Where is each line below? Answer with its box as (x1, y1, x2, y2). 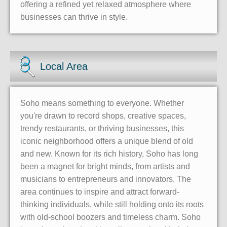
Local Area (40, 60, 88, 72)
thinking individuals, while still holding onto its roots (20, 200, 204, 209)
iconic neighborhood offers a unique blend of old (20, 136, 193, 145)
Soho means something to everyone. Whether (20, 98, 184, 107)
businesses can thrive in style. (20, 12, 128, 21)
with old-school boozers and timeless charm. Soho (20, 212, 201, 221)
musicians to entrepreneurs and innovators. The (20, 174, 191, 183)
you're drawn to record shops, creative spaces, (20, 111, 186, 120)
